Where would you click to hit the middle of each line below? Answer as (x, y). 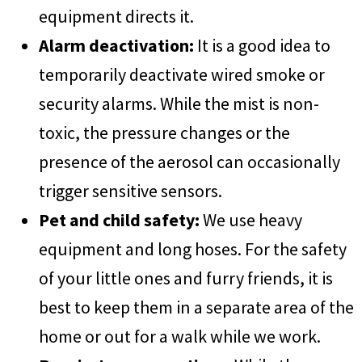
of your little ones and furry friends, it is (186, 278)
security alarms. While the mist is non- (179, 104)
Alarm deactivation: (116, 46)
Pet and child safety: (119, 220)
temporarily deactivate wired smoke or (182, 75)
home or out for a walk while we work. (180, 337)
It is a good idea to (262, 46)
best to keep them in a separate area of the (196, 307)
